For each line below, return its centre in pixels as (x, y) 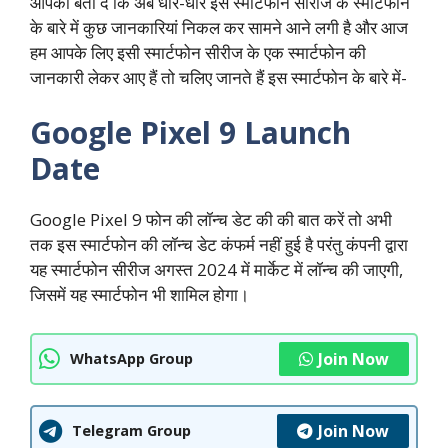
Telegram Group (131, 431)
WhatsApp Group (131, 359)
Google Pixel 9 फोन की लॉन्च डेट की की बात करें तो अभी (211, 220)
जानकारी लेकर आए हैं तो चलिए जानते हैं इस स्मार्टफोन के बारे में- (218, 77)
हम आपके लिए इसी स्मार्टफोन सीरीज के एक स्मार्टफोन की (198, 52)
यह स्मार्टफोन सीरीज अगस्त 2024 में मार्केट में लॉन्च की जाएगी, (216, 270)
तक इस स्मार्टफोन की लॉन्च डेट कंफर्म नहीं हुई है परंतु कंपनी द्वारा (219, 245)
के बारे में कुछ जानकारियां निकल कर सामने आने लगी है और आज (219, 27)
